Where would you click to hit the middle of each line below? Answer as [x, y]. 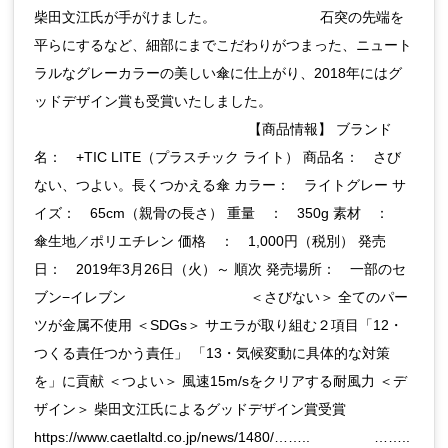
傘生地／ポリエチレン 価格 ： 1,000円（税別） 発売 [210, 241]
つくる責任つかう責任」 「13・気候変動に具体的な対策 [212, 353]
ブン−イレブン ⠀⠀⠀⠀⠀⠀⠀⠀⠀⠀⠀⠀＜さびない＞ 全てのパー [221, 297]
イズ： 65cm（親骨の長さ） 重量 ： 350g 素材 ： [219, 213]
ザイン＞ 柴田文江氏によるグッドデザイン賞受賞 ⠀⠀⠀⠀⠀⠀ [222, 409]
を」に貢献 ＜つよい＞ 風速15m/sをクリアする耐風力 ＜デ [221, 381]
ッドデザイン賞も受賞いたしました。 [153, 101]
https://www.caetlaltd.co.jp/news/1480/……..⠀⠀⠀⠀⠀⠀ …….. [222, 437]
